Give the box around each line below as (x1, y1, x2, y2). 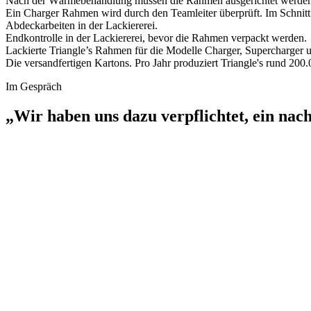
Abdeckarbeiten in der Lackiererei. (6, 19, 158, 31)
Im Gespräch (6, 80, 62, 92)
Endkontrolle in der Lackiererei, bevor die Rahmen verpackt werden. (6, 31, 307, 44)
